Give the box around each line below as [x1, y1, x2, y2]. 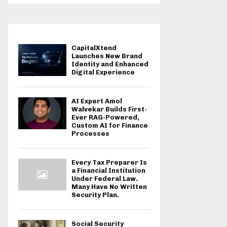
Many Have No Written [71, 182, 147, 191]
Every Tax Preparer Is [71, 158, 147, 166]
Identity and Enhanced [71, 60, 148, 68]
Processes [71, 129, 109, 137]
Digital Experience [71, 68, 135, 76]
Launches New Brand [71, 52, 142, 60]
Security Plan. [71, 191, 119, 199]
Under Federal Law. [71, 174, 138, 182]
